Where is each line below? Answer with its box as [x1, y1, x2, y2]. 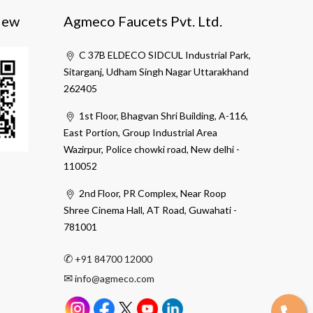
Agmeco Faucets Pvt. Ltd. [64, 13, 222, 30]
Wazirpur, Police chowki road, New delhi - [64, 143, 240, 156]
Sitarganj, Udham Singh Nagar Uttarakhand [64, 66, 249, 78]
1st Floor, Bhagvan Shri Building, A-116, [76, 110, 248, 122]
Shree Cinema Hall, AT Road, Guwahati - [64, 204, 237, 217]
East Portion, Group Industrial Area [64, 126, 217, 139]
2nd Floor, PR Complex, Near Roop [76, 187, 226, 200]
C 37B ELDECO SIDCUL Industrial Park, [76, 49, 251, 61]
